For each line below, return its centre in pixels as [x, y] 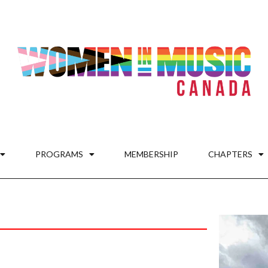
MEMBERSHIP [151, 154]
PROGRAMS [59, 154]
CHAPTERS [230, 154]
